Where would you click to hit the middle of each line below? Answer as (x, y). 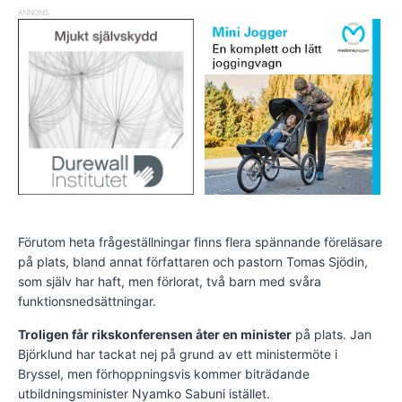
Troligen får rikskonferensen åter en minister (155, 335)
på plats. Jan (332, 335)
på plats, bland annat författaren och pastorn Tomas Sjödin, (193, 262)
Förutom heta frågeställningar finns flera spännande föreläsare (200, 242)
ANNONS (33, 12)
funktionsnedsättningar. (87, 301)
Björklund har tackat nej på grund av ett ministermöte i (178, 354)
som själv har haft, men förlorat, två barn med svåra (170, 282)
